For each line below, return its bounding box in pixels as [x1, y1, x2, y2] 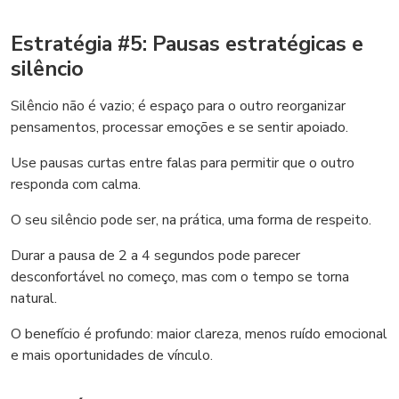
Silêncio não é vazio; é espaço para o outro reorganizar [11, 96, 346, 116]
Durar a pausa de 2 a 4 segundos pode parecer [11, 246, 300, 265]
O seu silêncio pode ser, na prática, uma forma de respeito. [11, 210, 371, 230]
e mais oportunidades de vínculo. [11, 346, 213, 365]
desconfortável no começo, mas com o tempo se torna [11, 267, 349, 287]
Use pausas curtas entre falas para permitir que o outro [11, 153, 354, 173]
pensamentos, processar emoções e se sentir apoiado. [11, 118, 348, 137]
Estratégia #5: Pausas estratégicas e [11, 29, 363, 58]
